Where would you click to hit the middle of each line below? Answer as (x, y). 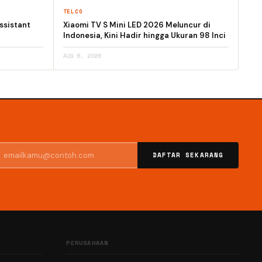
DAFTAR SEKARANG (188, 155)
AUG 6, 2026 (82, 56)
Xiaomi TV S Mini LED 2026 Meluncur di (137, 25)
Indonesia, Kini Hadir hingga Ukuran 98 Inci (144, 35)
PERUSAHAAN (87, 243)
